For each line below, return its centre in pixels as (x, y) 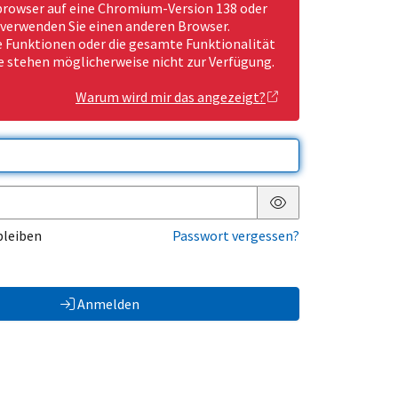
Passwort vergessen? (236, 236)
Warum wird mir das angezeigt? (171, 97)
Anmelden (108, 304)
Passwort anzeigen (335, 216)
